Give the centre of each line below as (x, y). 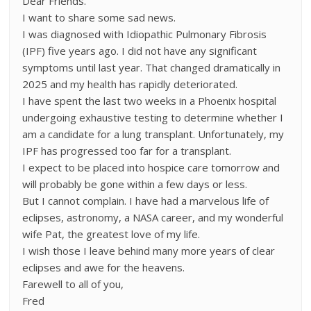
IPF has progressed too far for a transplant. (127, 151)
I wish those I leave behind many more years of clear (149, 251)
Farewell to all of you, (73, 284)
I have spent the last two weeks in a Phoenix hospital (150, 101)
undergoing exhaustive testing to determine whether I (153, 117)
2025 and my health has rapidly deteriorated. (130, 84)
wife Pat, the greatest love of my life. (111, 234)
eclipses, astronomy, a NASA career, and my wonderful (153, 217)
